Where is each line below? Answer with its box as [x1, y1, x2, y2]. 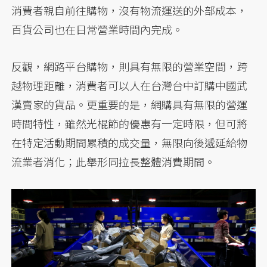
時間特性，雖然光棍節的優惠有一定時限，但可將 [11, 116, 248, 131]
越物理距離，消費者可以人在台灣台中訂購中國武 [11, 77, 248, 93]
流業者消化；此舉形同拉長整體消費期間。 [11, 154, 216, 169]
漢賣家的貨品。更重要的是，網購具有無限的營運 [11, 97, 248, 112]
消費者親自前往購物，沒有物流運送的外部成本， [11, 2, 248, 18]
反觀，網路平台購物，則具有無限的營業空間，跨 [11, 58, 248, 74]
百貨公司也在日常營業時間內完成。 [11, 21, 184, 37]
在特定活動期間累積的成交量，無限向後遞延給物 [11, 135, 248, 150]
